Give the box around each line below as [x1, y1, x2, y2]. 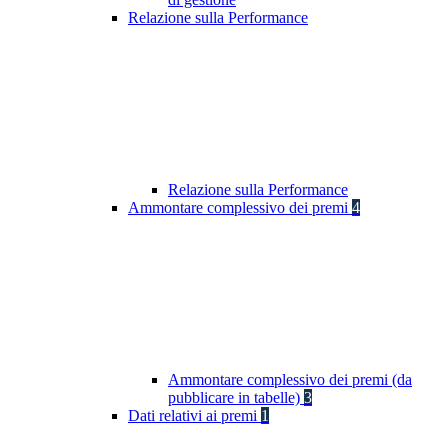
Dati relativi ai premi [128, 407, 261, 425]
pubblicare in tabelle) [168, 389, 304, 407]
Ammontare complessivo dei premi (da [168, 371, 412, 389]
